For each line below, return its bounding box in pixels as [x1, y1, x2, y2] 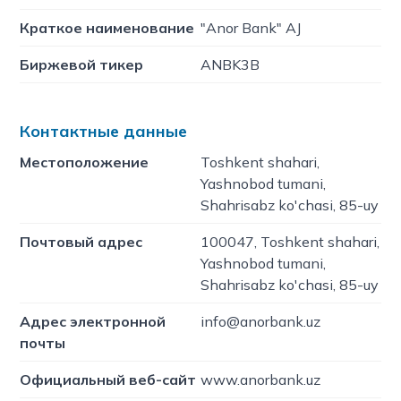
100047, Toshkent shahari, [200, 233, 380, 251]
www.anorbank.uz [200, 371, 320, 388]
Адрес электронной [20, 312, 166, 330]
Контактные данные [20, 121, 188, 141]
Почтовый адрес [20, 233, 143, 251]
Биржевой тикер [20, 55, 144, 73]
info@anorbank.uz [200, 312, 320, 330]
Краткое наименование [20, 19, 195, 37]
